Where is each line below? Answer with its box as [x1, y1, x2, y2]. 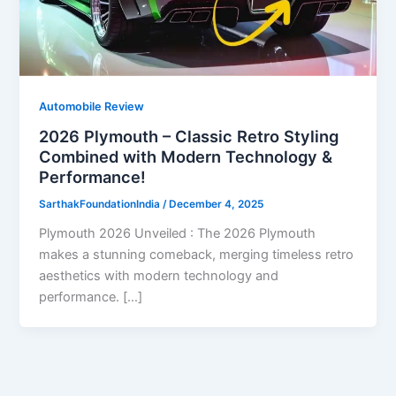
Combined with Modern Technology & [39, 147, 333, 167]
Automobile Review [39, 99, 145, 113]
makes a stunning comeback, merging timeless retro [39, 247, 354, 263]
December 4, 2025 [169, 198, 264, 211]
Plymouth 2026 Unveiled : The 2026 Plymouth [39, 225, 316, 242]
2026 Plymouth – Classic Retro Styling [39, 126, 339, 147]
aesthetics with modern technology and [39, 268, 279, 285]
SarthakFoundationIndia [39, 198, 164, 211]
